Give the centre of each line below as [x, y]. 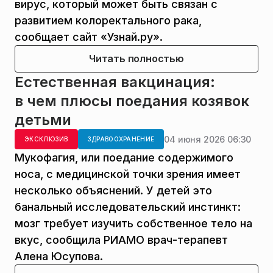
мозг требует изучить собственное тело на [133, 224]
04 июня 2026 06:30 [208, 139]
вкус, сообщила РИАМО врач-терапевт [121, 240]
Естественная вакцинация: [115, 82]
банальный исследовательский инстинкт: [128, 207]
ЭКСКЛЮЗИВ [46, 139]
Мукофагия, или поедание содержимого [124, 158]
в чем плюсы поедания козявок [132, 101]
